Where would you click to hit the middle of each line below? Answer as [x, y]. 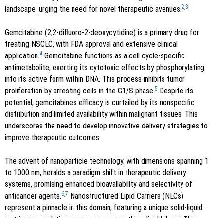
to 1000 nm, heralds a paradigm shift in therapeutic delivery [96, 172]
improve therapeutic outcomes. [53, 137]
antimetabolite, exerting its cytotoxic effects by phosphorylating [105, 67]
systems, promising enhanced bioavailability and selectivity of [99, 184]
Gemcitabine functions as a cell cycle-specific [114, 55]
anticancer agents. [33, 196]
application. [22, 55]
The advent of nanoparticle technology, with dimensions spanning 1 [107, 161]
